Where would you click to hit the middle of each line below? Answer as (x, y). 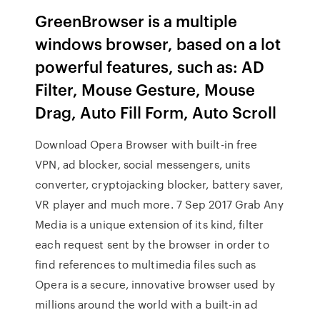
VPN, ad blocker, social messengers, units (143, 164)
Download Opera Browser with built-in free (146, 144)
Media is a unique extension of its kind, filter (149, 224)
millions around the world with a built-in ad (146, 304)
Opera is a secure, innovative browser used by (155, 284)
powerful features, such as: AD (150, 66)
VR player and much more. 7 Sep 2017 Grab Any (159, 204)
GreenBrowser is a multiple (136, 20)
